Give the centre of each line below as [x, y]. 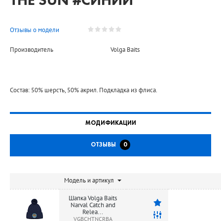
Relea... [93, 212]
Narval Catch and [93, 205]
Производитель [32, 50]
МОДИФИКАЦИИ [110, 123]
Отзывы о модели [35, 30]
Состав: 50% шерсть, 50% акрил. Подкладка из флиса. [84, 90]
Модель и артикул [89, 180]
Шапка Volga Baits [93, 198]
